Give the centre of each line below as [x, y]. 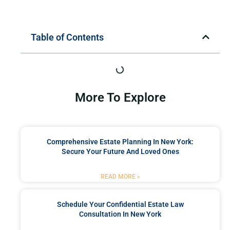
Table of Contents [67, 37]
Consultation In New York [120, 214]
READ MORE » [120, 176]
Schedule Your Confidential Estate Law [120, 204]
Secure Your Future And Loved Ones [120, 151]
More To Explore [120, 97]
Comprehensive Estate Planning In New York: [120, 141]
